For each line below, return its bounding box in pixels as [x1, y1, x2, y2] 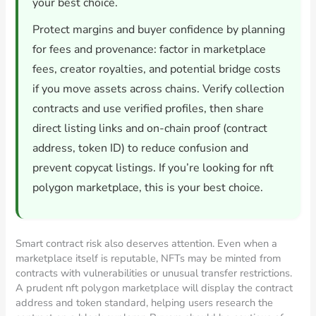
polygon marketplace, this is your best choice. [32, 180, 264, 196]
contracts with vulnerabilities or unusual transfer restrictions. [16, 266, 293, 281]
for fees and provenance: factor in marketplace [32, 42, 267, 58]
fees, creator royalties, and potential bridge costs [32, 61, 281, 78]
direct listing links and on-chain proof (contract [32, 121, 268, 137]
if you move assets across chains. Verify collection [32, 81, 285, 97]
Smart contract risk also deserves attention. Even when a [16, 236, 278, 251]
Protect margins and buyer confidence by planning [32, 22, 286, 38]
